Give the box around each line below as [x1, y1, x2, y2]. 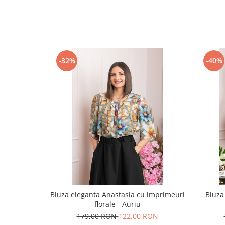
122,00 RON [118, 211, 158, 221]
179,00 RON [76, 211, 119, 221]
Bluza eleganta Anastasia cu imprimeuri [50, 190, 185, 199]
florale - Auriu [94, 199, 141, 209]
